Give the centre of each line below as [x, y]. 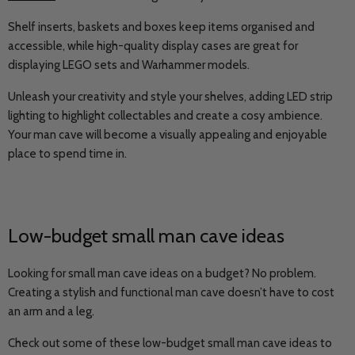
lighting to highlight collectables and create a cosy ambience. [165, 116]
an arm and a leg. [52, 311]
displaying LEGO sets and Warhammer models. [130, 65]
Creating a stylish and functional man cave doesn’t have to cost [171, 292]
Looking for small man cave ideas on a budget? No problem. [162, 273]
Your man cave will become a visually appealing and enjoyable [168, 135]
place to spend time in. [67, 154]
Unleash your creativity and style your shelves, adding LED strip [170, 97]
